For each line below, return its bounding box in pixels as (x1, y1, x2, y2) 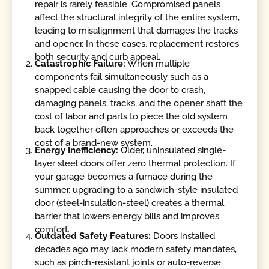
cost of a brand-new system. (35, 138, 153, 149)
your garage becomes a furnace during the (35, 171, 213, 182)
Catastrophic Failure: (35, 58, 126, 70)
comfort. (35, 223, 70, 235)
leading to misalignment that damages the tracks (35, 25, 238, 36)
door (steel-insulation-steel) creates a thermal (35, 197, 225, 208)
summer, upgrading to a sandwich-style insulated (35, 184, 238, 195)
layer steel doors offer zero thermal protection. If (35, 157, 236, 169)
